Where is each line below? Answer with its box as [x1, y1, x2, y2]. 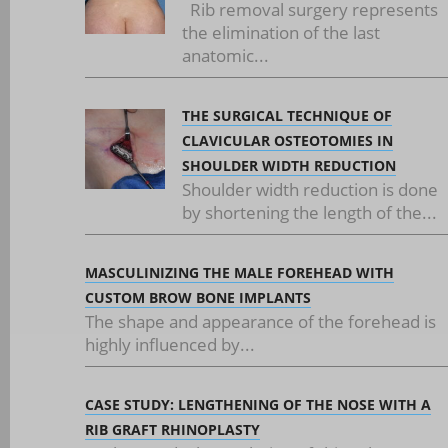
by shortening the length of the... [182, 201, 437, 225]
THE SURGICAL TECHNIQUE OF [182, 106, 392, 126]
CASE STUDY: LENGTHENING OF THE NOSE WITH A [85, 395, 431, 415]
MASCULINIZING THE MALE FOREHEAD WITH [85, 263, 394, 283]
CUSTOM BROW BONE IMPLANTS [85, 288, 311, 308]
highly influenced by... [85, 333, 255, 357]
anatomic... [182, 44, 269, 68]
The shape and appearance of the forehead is [85, 310, 436, 334]
